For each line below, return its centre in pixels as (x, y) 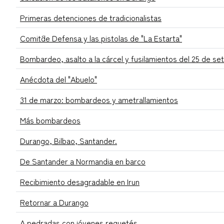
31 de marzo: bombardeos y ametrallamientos (99, 100)
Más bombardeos (50, 120)
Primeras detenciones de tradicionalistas (91, 18)
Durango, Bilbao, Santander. (68, 141)
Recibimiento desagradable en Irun (80, 182)
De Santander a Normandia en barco (83, 161)
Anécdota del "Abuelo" (58, 79)
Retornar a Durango (54, 202)
